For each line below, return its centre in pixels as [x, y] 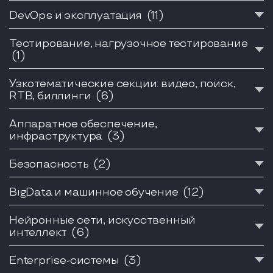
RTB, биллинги [51, 96]
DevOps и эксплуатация [77, 15]
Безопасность [50, 164]
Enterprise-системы [66, 260]
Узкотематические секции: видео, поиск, [122, 83]
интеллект [39, 232]
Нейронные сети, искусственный [103, 220]
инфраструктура [57, 136]
